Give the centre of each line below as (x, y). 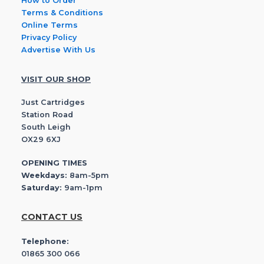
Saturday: (42, 187)
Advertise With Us (58, 50)
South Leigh (46, 127)
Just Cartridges (53, 103)
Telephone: (45, 241)
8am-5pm (88, 175)
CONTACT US (52, 217)
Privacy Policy (49, 38)
